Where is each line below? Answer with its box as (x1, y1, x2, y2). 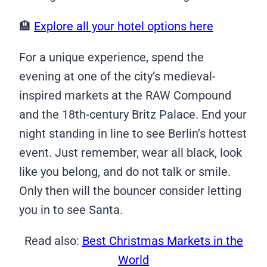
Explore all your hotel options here (34, 19, 213, 34)
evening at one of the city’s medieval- (19, 69, 216, 84)
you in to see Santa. (19, 203, 126, 218)
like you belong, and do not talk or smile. (19, 164, 231, 179)
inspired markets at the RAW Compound (19, 88, 231, 103)
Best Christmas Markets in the (82, 234, 243, 249)
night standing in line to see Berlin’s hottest (19, 126, 247, 141)
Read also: (24, 234, 82, 249)
